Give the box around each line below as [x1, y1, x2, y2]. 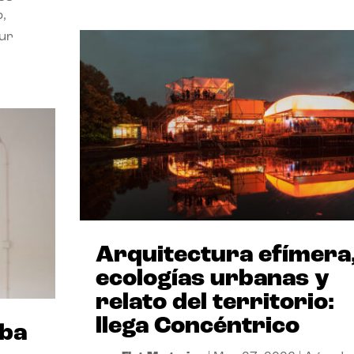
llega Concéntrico [95, 314, 299, 339]
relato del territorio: [95, 290, 334, 315]
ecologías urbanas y [95, 266, 330, 292]
